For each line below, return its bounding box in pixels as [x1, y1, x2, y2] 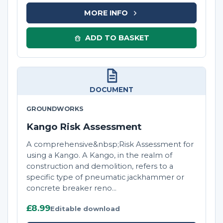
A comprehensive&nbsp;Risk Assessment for [26, 140, 194, 149]
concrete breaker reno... [26, 184, 116, 193]
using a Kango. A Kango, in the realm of [26, 151, 172, 160]
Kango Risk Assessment [26, 121, 141, 133]
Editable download [50, 205, 120, 213]
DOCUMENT [90, 86, 133, 94]
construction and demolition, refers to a [26, 162, 173, 171]
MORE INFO [84, 8, 128, 17]
